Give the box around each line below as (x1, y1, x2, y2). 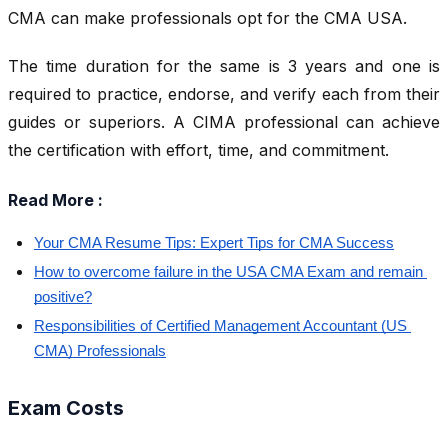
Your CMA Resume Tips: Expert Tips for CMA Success (34, 234, 394, 251)
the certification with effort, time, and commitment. (8, 140, 394, 161)
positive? (34, 288, 92, 305)
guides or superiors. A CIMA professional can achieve (8, 112, 440, 133)
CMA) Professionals (34, 342, 166, 359)
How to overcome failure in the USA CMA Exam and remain (34, 263, 423, 280)
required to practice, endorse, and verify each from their (8, 84, 440, 105)
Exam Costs (8, 395, 124, 420)
